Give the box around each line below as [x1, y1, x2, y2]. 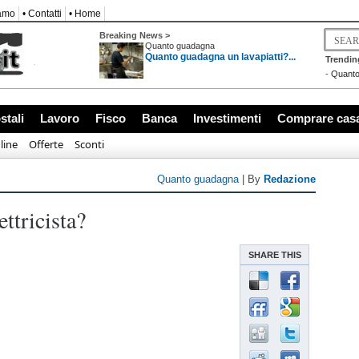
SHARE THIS [248, 250, 301, 260]
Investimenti [193, 111, 261, 125]
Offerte [29, 137, 63, 151]
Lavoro [40, 111, 79, 125]
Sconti [75, 137, 104, 151]
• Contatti [22, 8, 62, 19]
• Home [69, 8, 101, 19]
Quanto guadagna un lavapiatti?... [145, 51, 296, 63]
